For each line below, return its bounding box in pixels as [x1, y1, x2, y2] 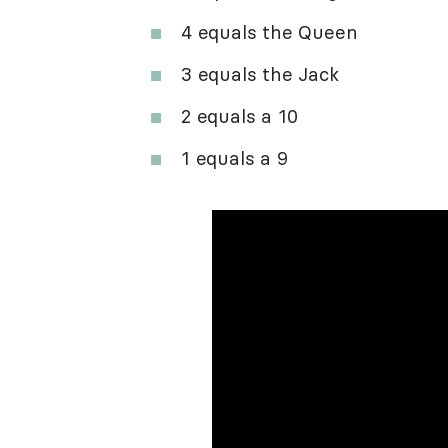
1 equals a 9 [181, 145, 288, 170]
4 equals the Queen [181, 19, 358, 44]
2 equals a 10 [181, 103, 298, 128]
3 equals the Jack [181, 61, 339, 86]
